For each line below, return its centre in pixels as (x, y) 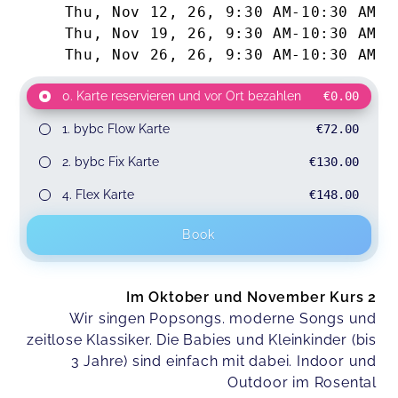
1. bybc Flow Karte (115, 129)
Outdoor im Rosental (302, 383)
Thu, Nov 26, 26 (135, 55)
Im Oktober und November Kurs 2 (251, 298)
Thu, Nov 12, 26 (135, 12)
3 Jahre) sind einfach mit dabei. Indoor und (223, 362)
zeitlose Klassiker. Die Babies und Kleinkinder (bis (202, 340)
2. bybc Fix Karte (110, 162)
